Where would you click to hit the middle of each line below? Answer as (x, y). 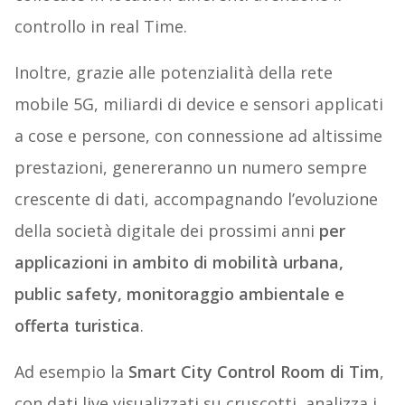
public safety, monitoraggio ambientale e (179, 294)
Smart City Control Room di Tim (254, 372)
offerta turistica (77, 326)
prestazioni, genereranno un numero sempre (190, 168)
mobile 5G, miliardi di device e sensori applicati (198, 104)
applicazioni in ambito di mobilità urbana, (179, 263)
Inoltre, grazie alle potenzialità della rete (173, 73)
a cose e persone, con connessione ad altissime (198, 136)
